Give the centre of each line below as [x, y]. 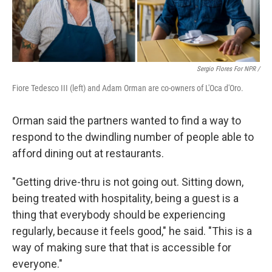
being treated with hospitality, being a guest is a [125, 199]
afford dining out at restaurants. [88, 154]
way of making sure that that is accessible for [122, 248]
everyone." [37, 264]
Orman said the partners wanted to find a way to [127, 121]
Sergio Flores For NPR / [228, 69]
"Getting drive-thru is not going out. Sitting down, [128, 182]
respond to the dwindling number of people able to [133, 137]
